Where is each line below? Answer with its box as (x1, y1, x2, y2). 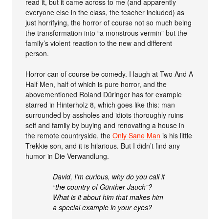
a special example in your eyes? (53, 202, 153, 212)
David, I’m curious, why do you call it (53, 171, 165, 181)
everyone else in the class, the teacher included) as (25, 7, 185, 17)
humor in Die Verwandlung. (25, 151, 109, 161)
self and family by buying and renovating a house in (25, 120, 185, 130)
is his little (160, 130, 193, 140)
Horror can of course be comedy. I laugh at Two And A (25, 68, 194, 79)
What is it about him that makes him (53, 192, 164, 202)
